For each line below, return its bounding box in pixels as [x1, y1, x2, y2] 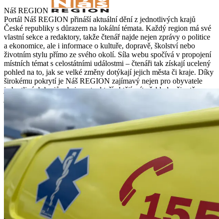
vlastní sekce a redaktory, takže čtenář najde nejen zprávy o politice [4, 32, 210, 41]
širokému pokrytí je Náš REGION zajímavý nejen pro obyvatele [4, 76, 202, 85]
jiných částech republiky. [4, 94, 80, 103]
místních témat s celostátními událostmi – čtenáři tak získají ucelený [4, 59, 211, 67]
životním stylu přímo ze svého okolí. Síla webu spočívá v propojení [4, 50, 211, 59]
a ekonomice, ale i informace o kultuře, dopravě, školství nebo [4, 41, 195, 50]
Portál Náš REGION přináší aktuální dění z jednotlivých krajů [4, 15, 196, 23]
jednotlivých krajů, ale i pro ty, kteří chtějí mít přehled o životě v [4, 85, 201, 94]
